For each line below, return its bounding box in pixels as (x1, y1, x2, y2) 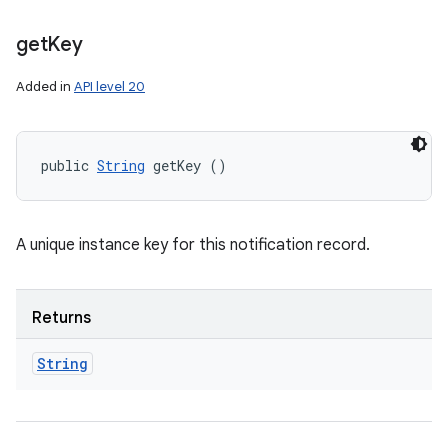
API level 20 (74, 78, 145, 95)
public (41, 156, 97, 175)
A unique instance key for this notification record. (16, 235, 370, 255)
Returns (32, 308, 91, 328)
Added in (16, 78, 74, 95)
